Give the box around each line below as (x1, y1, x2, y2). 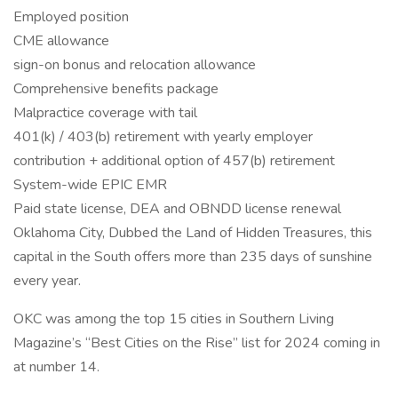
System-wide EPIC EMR (13, 175, 167, 195)
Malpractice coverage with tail (13, 103, 197, 123)
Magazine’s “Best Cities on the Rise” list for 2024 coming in (13, 333, 380, 353)
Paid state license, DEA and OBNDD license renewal (13, 199, 341, 219)
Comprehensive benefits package (13, 79, 219, 99)
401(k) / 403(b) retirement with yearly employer (13, 127, 313, 147)
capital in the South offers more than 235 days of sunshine (13, 247, 372, 267)
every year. (13, 271, 81, 291)
